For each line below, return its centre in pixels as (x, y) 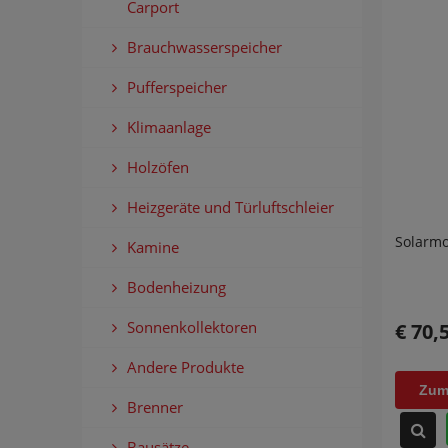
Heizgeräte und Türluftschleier (230, 206)
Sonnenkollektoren (192, 326)
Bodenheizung (176, 286)
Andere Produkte (185, 366)
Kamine (153, 246)
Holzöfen (158, 166)
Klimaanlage (169, 126)
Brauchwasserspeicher (204, 46)
